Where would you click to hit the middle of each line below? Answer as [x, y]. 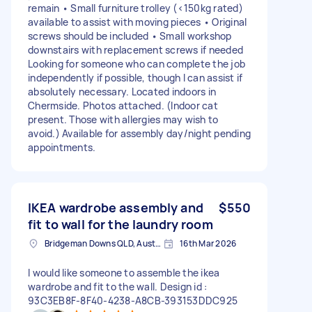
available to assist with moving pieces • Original [138, 22]
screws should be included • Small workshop [130, 36]
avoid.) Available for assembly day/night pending [139, 133]
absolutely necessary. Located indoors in [122, 91]
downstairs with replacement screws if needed [135, 49]
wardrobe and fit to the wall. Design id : [118, 286]
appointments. [62, 147]
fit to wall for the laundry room [120, 224]
